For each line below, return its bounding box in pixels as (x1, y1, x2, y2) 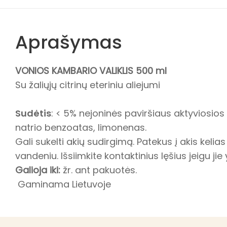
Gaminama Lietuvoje (15, 178, 111, 191)
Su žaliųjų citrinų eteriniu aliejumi (15, 79, 160, 92)
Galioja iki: (15, 164, 63, 177)
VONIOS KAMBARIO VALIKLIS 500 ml (15, 64, 167, 78)
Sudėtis (15, 107, 51, 120)
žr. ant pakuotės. (63, 164, 137, 177)
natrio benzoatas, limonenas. (15, 121, 149, 134)
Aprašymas (15, 29, 122, 56)
